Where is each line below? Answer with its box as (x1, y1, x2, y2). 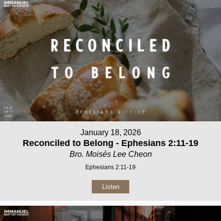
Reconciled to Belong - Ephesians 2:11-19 (23, 138, 198, 148)
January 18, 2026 (80, 128, 141, 137)
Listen (102, 183, 119, 191)
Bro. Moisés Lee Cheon (69, 150, 152, 159)
